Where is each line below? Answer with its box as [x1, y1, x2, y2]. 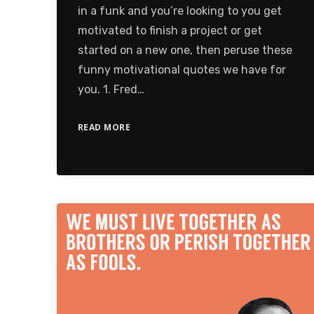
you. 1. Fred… [77, 82, 144, 96]
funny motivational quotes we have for [77, 62, 286, 76]
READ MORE [77, 121, 131, 133]
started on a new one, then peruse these [77, 43, 292, 57]
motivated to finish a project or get [77, 23, 262, 37]
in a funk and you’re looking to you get [77, 4, 282, 18]
